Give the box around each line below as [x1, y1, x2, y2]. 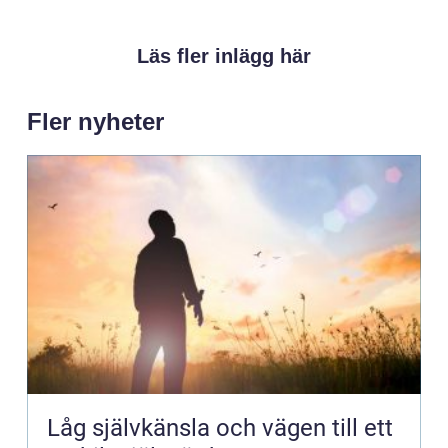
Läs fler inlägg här [137, 44, 311, 67]
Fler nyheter [27, 107, 164, 135]
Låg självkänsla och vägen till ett [47, 413, 393, 442]
